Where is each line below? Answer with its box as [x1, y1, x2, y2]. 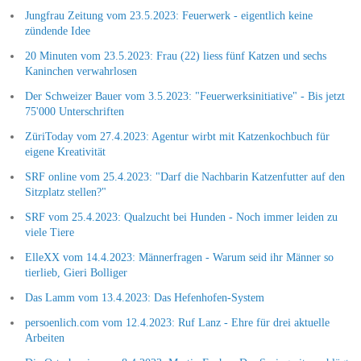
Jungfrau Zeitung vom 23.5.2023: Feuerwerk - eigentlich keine [24, 9, 313, 22]
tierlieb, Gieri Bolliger [24, 266, 127, 279]
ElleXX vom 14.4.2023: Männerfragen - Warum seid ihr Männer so [24, 251, 334, 263]
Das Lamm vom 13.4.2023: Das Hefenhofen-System [24, 291, 264, 304]
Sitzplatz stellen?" [24, 185, 106, 198]
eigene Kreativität [24, 145, 106, 158]
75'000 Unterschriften [24, 105, 124, 118]
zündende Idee [24, 24, 90, 37]
